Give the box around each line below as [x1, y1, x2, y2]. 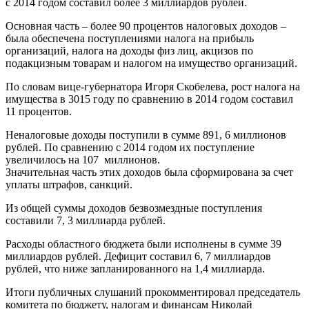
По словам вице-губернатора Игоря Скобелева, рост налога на [6, 81, 300, 93]
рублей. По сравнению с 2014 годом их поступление [6, 141, 255, 154]
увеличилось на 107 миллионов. [6, 154, 160, 166]
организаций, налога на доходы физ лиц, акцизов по [6, 45, 253, 57]
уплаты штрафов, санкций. [6, 179, 132, 191]
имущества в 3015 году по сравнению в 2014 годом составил [6, 93, 293, 106]
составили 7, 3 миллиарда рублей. [6, 215, 166, 227]
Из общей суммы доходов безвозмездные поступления [6, 202, 262, 215]
